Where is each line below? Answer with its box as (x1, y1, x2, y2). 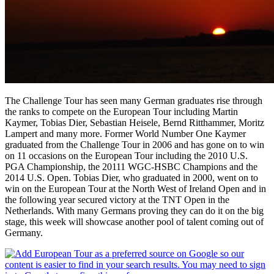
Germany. (5, 227, 43, 238)
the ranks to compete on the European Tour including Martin (5, 106, 238, 117)
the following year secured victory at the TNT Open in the (5, 194, 229, 205)
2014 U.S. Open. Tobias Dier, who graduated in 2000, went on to (5, 172, 258, 183)
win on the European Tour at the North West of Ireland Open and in (5, 183, 266, 194)
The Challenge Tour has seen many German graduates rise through (5, 95, 262, 106)
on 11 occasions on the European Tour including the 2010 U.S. (5, 150, 248, 161)
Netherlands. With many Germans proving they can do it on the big (5, 205, 264, 216)
